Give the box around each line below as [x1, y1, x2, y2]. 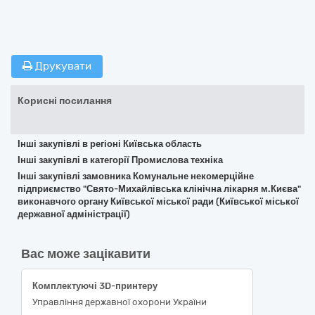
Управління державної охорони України [32, 297, 207, 307]
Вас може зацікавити [21, 246, 150, 262]
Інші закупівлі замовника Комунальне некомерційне [18, 171, 254, 181]
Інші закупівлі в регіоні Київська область [18, 139, 202, 149]
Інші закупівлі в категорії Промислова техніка [18, 155, 223, 165]
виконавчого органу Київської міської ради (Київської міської [18, 196, 299, 207]
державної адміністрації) [18, 209, 130, 219]
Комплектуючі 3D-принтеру [32, 281, 157, 291]
